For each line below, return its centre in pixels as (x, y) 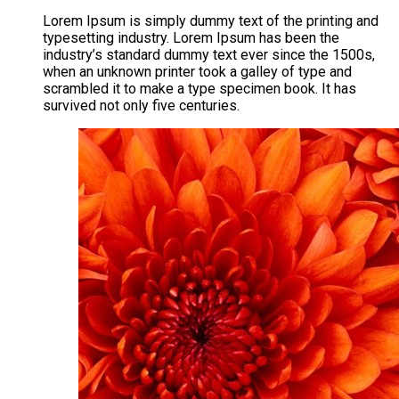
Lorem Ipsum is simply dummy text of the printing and (211, 20)
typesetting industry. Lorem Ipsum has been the (191, 37)
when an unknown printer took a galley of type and (197, 71)
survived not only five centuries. (141, 105)
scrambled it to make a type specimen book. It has (199, 88)
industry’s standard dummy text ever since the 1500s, (209, 54)
